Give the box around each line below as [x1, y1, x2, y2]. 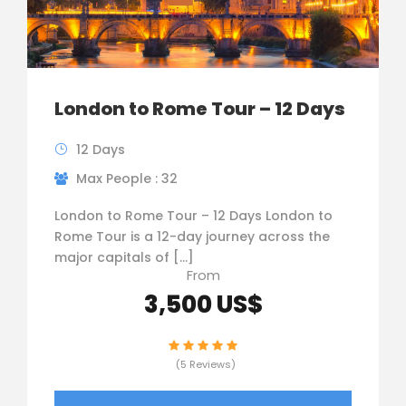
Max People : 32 [76, 169, 178, 188]
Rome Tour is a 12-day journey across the [54, 227, 330, 246]
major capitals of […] [54, 247, 194, 266]
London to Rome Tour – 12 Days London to [54, 206, 333, 225]
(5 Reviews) [176, 356, 236, 372]
